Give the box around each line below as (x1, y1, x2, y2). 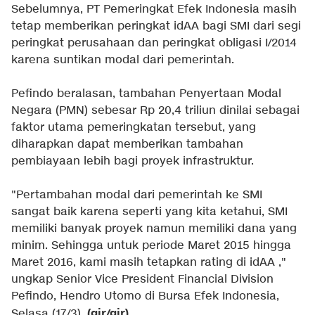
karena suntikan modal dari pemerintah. (11, 52, 234, 67)
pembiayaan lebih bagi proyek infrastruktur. (11, 153, 254, 169)
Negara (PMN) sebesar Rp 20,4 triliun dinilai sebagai (11, 103, 300, 118)
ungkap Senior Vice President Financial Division (11, 271, 274, 287)
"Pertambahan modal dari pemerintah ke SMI (11, 187, 262, 202)
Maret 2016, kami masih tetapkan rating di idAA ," (11, 255, 286, 270)
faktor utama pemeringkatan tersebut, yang (11, 120, 256, 135)
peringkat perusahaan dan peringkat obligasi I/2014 (11, 35, 297, 51)
